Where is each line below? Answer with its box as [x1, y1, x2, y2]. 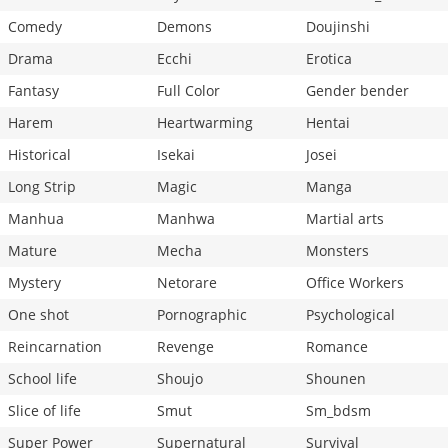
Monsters [306, 241, 369, 261]
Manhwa [157, 209, 215, 229]
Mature [8, 241, 57, 261]
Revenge [157, 337, 214, 357]
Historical [8, 145, 71, 165]
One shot [8, 305, 69, 325]
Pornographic [157, 305, 247, 325]
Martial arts [306, 209, 384, 229]
